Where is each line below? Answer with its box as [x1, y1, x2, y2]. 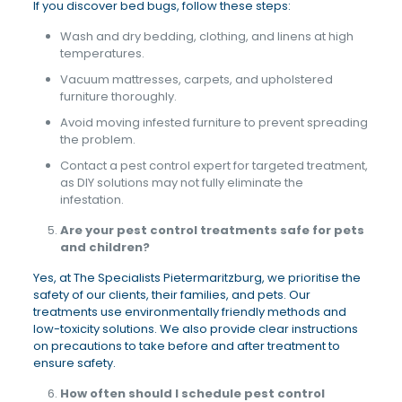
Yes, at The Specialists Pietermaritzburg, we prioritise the [32, 269, 361, 286]
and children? [59, 239, 150, 256]
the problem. [59, 131, 135, 148]
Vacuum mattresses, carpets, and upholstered [59, 71, 333, 88]
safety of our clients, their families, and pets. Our [32, 286, 310, 303]
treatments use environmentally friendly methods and [32, 303, 346, 320]
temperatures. [59, 45, 144, 62]
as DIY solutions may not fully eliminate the [59, 174, 303, 191]
